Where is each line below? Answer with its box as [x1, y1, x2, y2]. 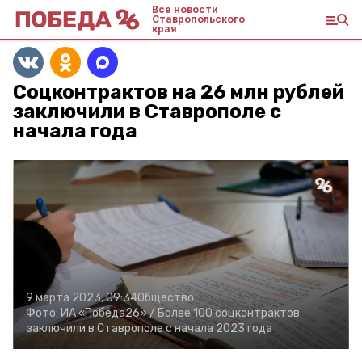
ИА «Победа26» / [61, 306, 155, 320]
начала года [13, 120, 137, 142]
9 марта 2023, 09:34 [26, 291, 137, 305]
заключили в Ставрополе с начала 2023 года [26, 322, 272, 335]
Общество [137, 291, 194, 305]
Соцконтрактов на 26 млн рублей [13, 81, 344, 103]
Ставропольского [152, 13, 245, 25]
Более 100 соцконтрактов [158, 306, 300, 320]
